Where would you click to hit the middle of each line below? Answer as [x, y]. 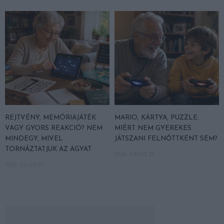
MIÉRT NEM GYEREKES [153, 128]
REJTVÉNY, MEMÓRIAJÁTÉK [50, 118]
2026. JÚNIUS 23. [135, 154]
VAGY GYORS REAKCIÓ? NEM [54, 128]
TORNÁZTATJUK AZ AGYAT [48, 149]
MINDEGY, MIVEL [34, 139]
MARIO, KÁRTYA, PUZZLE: [157, 118]
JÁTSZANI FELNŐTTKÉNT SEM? [166, 139]
